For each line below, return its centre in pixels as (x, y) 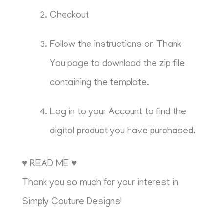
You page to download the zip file (118, 64)
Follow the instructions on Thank (116, 45)
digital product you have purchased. (123, 131)
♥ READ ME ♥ (50, 165)
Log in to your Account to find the (118, 112)
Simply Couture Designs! (72, 203)
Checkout (70, 16)
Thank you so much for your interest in (100, 184)
